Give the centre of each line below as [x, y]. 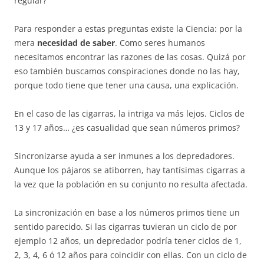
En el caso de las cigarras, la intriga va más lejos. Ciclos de [129, 113]
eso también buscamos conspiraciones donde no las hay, [127, 71]
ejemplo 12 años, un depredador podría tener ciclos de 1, [128, 241]
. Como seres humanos [160, 43]
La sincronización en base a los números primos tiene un [127, 212]
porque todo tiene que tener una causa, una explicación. [126, 85]
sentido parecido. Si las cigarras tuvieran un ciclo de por [126, 227]
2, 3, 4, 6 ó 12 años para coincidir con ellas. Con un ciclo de [131, 255]
